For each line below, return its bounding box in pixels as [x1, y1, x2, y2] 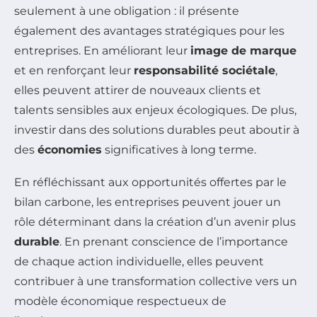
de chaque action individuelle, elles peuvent [14, 255, 264, 269]
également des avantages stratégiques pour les [14, 24, 284, 38]
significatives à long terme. [102, 143, 256, 157]
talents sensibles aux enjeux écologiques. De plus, [14, 103, 296, 117]
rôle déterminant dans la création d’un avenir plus [14, 215, 296, 229]
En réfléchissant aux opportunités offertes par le [14, 175, 287, 190]
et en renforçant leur [14, 64, 134, 78]
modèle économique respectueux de [14, 294, 226, 309]
